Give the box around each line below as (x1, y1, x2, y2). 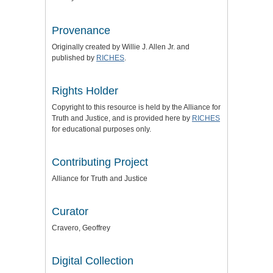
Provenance (52, 24, 110, 37)
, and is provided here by (108, 113, 192, 122)
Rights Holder (52, 84, 118, 97)
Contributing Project (52, 155, 148, 168)
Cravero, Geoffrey (52, 223, 110, 232)
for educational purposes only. (52, 124, 151, 133)
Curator (52, 205, 88, 218)
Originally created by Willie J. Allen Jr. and (52, 42, 190, 51)
